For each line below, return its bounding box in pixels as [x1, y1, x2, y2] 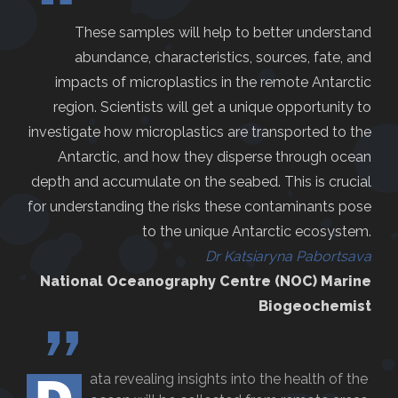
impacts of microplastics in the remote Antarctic [55, 73, 371, 91]
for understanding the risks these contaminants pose [28, 197, 371, 215]
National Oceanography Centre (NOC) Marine [40, 272, 371, 290]
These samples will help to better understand [75, 23, 371, 41]
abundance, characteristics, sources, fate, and [75, 48, 371, 66]
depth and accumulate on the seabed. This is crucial [31, 172, 371, 190]
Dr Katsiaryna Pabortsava [205, 247, 371, 265]
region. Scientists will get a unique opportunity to [53, 98, 371, 115]
